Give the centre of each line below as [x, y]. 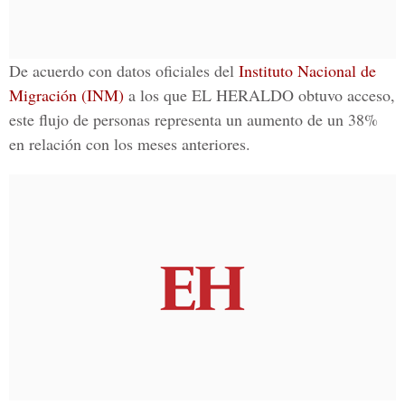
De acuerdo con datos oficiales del [124, 71]
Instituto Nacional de [307, 71]
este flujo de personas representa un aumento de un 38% [193, 119]
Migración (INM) [66, 95]
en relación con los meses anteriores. [130, 144]
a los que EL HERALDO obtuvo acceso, [259, 95]
